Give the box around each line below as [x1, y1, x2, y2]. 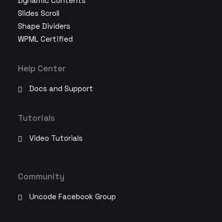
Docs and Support [29, 84, 93, 93]
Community [18, 171, 64, 182]
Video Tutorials [29, 133, 83, 143]
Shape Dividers [18, 21, 70, 31]
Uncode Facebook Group [29, 192, 116, 201]
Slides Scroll [18, 8, 59, 18]
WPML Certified [18, 34, 73, 44]
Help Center [18, 63, 66, 74]
